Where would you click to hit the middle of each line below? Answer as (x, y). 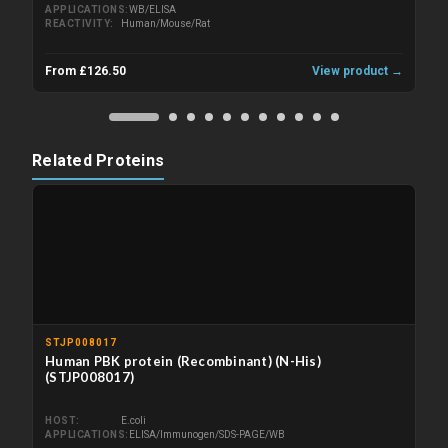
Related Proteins (98, 160)
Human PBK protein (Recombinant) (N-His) (183, 360)
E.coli (133, 420)
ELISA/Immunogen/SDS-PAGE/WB (206, 434)
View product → (357, 70)
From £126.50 (85, 70)
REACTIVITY (77, 23)
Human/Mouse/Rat (165, 23)
